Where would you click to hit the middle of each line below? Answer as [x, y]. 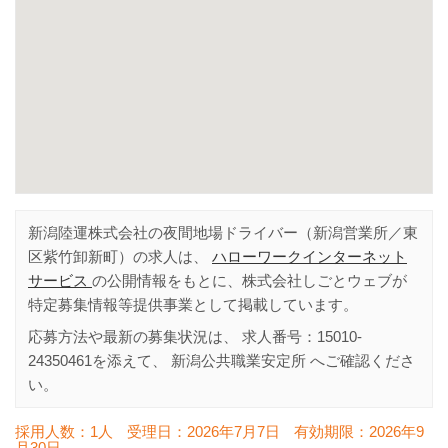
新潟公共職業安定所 [238, 360]
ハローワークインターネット [309, 256]
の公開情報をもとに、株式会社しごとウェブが [249, 280]
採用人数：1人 [64, 431]
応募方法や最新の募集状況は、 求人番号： [172, 336]
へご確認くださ [360, 360]
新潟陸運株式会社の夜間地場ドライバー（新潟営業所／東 [223, 232]
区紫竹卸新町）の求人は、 [120, 256]
